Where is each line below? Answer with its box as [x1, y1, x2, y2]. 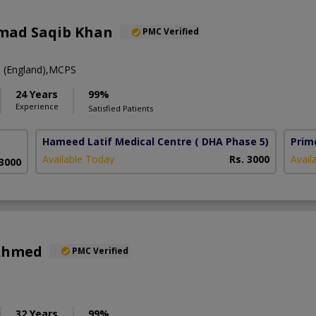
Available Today [42, 152, 115, 166]
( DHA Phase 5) [195, 135, 269, 149]
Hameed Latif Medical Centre [42, 135, 193, 149]
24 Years [16, 87, 58, 102]
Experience [16, 101, 59, 112]
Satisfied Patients [88, 103, 153, 114]
